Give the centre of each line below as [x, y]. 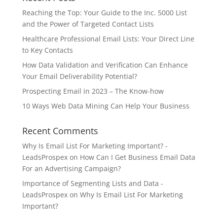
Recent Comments [60, 130]
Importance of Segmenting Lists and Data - [92, 183]
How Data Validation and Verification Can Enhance [105, 65]
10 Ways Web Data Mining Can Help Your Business [106, 106]
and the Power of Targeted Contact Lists [88, 24]
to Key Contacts [47, 50]
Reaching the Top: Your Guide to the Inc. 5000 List [104, 12]
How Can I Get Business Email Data [137, 157]
